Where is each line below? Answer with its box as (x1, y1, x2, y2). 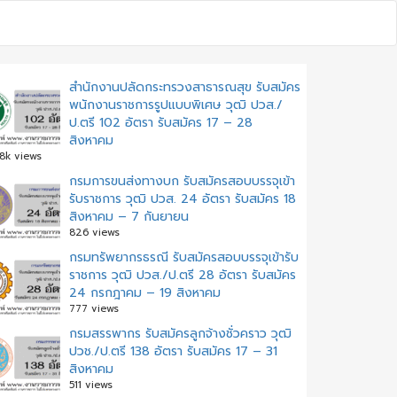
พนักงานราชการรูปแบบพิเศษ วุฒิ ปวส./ (69, 96, 283, 114)
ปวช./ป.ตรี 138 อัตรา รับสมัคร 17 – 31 (69, 342, 277, 361)
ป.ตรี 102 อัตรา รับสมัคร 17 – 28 (69, 113, 253, 132)
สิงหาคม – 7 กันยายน (69, 207, 189, 226)
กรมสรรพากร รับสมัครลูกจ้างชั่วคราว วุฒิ (69, 324, 292, 343)
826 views (69, 225, 120, 240)
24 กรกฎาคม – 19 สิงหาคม (69, 284, 221, 302)
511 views (69, 378, 113, 393)
